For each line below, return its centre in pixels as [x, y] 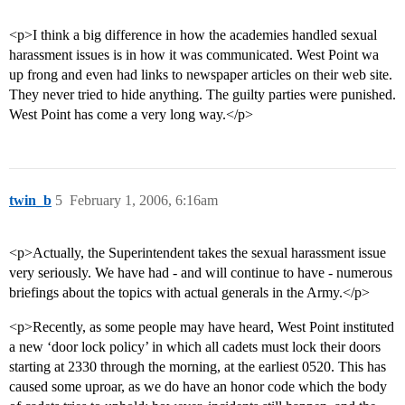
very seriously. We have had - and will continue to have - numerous [201, 273]
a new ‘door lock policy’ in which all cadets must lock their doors [195, 347]
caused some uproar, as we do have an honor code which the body [198, 387]
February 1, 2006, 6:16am [144, 201]
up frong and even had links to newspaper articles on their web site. [201, 75]
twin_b [30, 201]
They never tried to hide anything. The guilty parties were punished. [202, 95]
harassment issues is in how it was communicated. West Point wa [194, 55]
